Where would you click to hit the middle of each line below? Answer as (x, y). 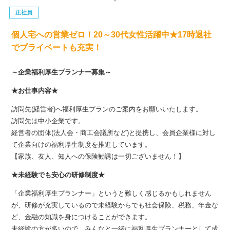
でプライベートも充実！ (57, 47)
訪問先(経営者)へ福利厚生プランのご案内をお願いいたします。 (107, 109)
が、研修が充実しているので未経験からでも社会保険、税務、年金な (115, 205)
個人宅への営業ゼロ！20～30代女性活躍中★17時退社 (112, 34)
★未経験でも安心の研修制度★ (58, 175)
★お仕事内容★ (35, 91)
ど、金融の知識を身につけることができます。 (82, 217)
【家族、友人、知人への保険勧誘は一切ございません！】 (98, 157)
